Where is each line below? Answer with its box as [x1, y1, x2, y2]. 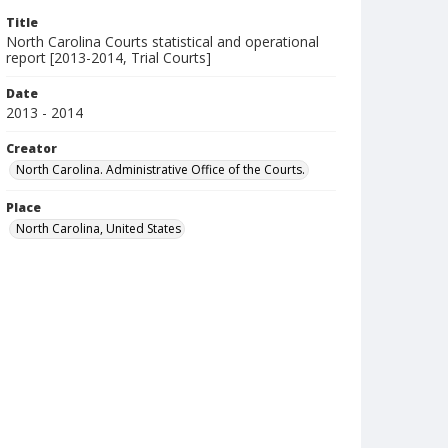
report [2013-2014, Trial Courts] [6, 48, 211, 67]
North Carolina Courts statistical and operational [6, 32, 319, 51]
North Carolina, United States [16, 220, 181, 237]
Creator [6, 140, 57, 157]
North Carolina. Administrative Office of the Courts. [16, 161, 305, 178]
